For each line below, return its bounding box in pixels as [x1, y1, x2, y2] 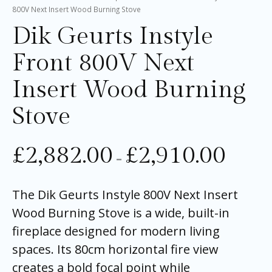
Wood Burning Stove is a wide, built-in [12, 204, 229, 221]
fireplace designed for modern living [12, 222, 220, 239]
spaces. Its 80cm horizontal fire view [12, 240, 219, 257]
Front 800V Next [12, 48, 194, 77]
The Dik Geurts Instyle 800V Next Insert [12, 186, 238, 203]
